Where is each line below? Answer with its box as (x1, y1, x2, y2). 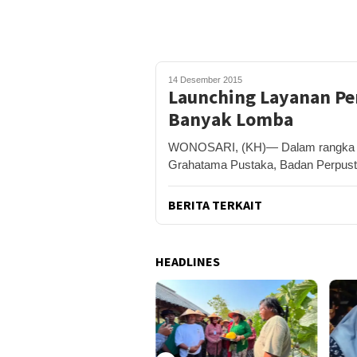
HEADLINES (155, 253, 220, 269)
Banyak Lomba (168, 107, 293, 131)
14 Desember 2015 (168, 75, 242, 84)
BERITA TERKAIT (168, 197, 262, 213)
